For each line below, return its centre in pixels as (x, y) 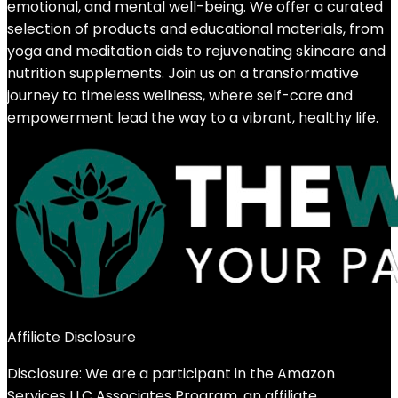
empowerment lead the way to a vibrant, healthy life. (193, 118)
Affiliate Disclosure (72, 337)
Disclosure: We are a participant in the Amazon (171, 374)
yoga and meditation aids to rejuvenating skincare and (196, 51)
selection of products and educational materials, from (195, 29)
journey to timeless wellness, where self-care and (180, 96)
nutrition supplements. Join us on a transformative (183, 73)
